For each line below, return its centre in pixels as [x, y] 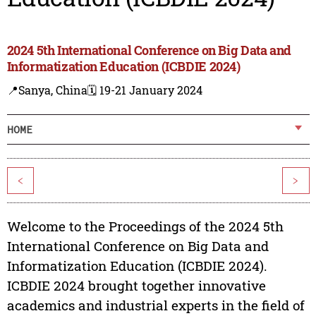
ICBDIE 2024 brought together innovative [136, 286]
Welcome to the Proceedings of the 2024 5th [145, 226]
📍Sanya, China [47, 90]
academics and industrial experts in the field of [156, 305]
